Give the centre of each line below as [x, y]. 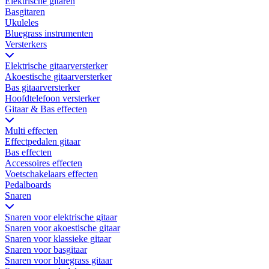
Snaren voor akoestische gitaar [62, 228]
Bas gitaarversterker [42, 88]
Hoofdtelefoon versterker [52, 98]
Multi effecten [31, 131]
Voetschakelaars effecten [51, 174]
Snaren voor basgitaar [46, 250]
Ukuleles [22, 23]
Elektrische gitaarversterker [56, 66]
